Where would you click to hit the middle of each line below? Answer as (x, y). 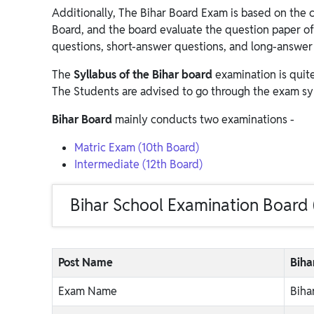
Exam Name (88, 291)
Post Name (86, 262)
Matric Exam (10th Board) (137, 148)
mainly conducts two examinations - (205, 120)
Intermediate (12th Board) (138, 164)
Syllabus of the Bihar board (143, 75)
